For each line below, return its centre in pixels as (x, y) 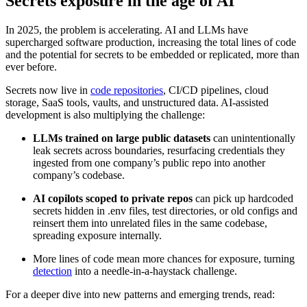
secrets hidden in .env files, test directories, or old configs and (165, 210)
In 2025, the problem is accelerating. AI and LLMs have (127, 29)
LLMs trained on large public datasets (122, 138)
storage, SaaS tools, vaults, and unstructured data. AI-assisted (137, 102)
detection (52, 271)
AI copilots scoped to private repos (113, 198)
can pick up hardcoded (243, 198)
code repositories (127, 90)
